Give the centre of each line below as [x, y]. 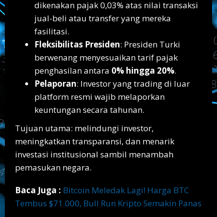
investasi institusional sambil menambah [94, 155]
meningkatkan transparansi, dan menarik [95, 141]
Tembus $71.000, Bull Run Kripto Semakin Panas [108, 203]
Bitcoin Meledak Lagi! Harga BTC [126, 190]
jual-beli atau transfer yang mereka [103, 18]
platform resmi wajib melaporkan [100, 96]
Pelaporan [55, 83]
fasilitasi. [52, 31]
